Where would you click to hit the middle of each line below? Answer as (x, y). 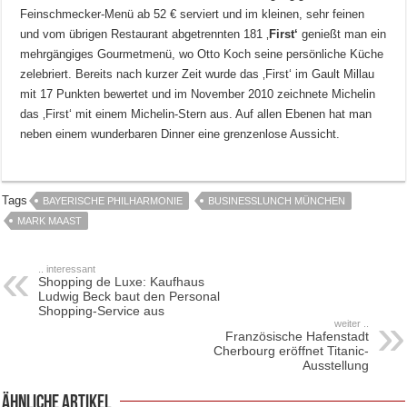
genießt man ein (344, 35)
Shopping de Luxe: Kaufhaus (122, 282)
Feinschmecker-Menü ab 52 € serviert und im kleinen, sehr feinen (193, 15)
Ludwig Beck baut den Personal (129, 297)
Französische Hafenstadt (297, 337)
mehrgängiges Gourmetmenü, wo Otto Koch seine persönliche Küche (202, 55)
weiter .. (351, 324)
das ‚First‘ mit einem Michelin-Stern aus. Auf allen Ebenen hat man (196, 114)
